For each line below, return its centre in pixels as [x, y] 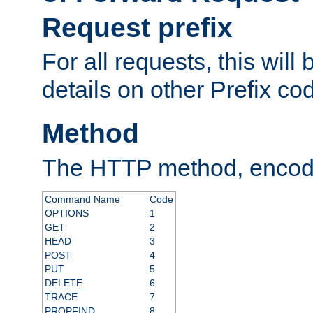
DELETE [63, 283]
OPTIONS [66, 213]
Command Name [82, 199]
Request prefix [137, 27]
